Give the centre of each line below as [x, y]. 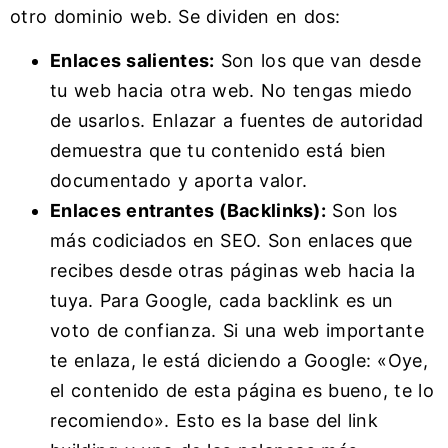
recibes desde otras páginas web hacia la [232, 271]
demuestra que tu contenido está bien [218, 151]
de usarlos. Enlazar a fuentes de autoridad [237, 121]
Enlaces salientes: [132, 61]
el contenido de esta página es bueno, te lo [242, 391]
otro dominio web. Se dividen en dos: [175, 16]
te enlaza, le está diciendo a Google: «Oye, [239, 361]
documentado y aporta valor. [179, 181]
